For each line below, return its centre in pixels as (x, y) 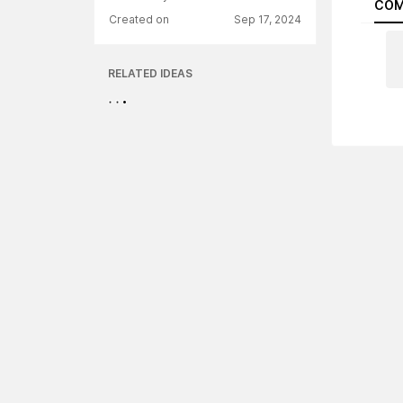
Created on (139, 20)
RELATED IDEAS (150, 74)
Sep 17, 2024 (268, 20)
